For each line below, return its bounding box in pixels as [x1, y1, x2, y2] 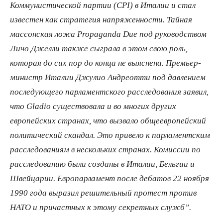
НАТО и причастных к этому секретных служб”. [10, 203, 191, 212]
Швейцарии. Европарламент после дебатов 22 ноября [10, 174, 209, 183]
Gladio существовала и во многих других [26, 102, 176, 111]
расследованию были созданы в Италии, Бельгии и [10, 159, 195, 168]
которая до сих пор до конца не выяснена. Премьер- [10, 58, 201, 67]
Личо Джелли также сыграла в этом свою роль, [10, 44, 188, 53]
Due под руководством [123, 29, 207, 38]
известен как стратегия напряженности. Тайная [10, 15, 192, 24]
